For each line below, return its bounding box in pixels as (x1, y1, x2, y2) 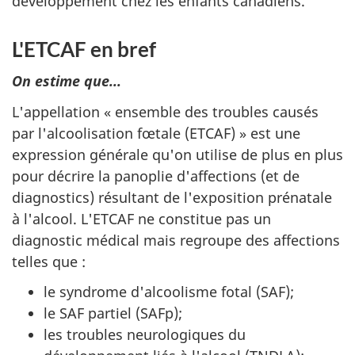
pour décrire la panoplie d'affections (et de (12, 166, 300, 185)
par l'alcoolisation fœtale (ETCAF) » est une (12, 123, 300, 143)
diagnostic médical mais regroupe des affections (12, 230, 340, 250)
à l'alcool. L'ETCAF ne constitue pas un (12, 208, 271, 228)
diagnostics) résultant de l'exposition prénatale (12, 187, 332, 207)
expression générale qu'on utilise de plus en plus (12, 144, 343, 164)
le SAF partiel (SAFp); (44, 303, 182, 323)
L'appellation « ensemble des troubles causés (12, 101, 319, 121)
